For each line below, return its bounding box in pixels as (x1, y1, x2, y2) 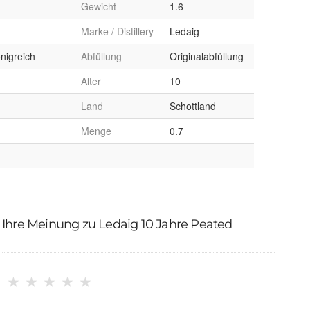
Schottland (170, 99, 216, 113)
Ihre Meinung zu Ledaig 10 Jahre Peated (2, 217, 232, 232)
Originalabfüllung (170, 49, 244, 64)
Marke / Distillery (81, 24, 154, 39)
